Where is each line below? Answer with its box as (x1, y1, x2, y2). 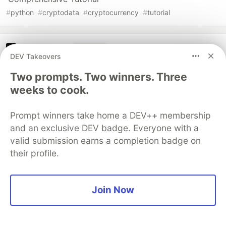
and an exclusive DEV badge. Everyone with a (10, 123, 199, 133)
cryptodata (42, 8, 79, 17)
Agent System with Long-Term (8, 189, 188, 204)
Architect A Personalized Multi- (8, 174, 195, 189)
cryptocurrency (88, 8, 139, 17)
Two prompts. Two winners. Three (10, 70, 187, 83)
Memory (8, 204, 57, 219)
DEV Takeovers (10, 51, 61, 61)
